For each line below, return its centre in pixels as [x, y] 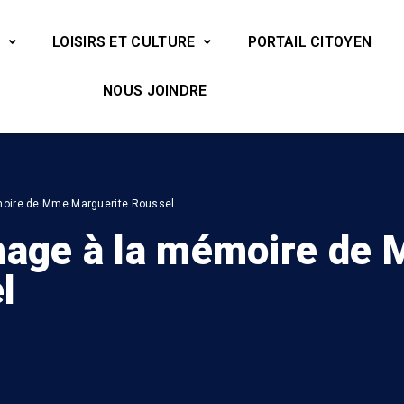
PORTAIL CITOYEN [310, 42]
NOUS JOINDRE [155, 91]
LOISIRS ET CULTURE [124, 42]
